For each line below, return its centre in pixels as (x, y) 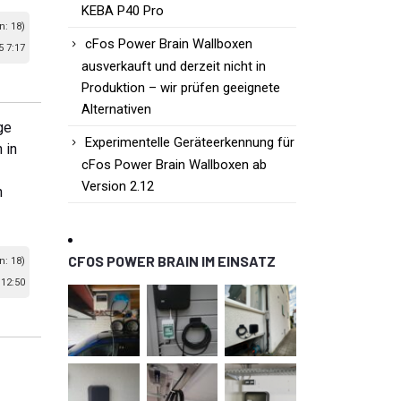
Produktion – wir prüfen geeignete (181, 88)
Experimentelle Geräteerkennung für (190, 143)
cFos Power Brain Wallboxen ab (174, 165)
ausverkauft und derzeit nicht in (174, 67)
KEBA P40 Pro (123, 11)
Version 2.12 (118, 187)
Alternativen (116, 110)
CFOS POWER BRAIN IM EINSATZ (172, 261)
